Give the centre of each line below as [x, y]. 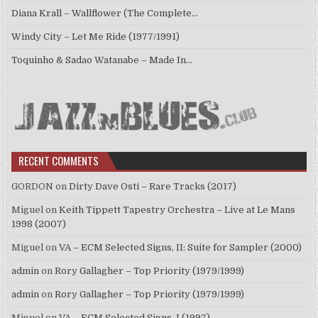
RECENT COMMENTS [59, 161]
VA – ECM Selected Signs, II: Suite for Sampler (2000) [181, 248]
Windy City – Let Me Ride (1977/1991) [96, 37]
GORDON [33, 187]
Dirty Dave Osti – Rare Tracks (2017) [153, 187]
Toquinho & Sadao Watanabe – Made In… [102, 60]
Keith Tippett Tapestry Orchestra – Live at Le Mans [177, 210]
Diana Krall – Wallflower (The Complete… [105, 13]
